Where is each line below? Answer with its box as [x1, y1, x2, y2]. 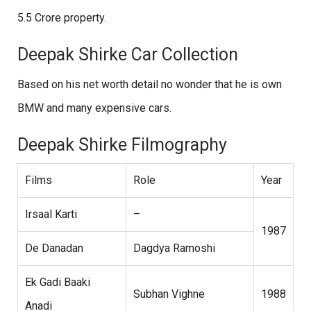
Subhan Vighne [133, 287, 205, 301]
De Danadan [25, 242, 83, 255]
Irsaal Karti [25, 208, 77, 221]
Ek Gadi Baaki [25, 276, 90, 289]
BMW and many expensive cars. [17, 101, 174, 115]
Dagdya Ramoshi [133, 242, 215, 255]
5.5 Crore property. [17, 11, 109, 25]
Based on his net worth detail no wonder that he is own [17, 78, 282, 92]
